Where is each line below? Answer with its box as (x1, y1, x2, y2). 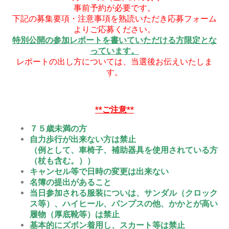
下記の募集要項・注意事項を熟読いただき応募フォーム (12, 13, 217, 24)
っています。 (90, 45, 139, 56)
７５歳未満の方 (30, 123, 87, 133)
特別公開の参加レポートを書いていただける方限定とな (12, 35, 217, 45)
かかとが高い (169, 198, 218, 209)
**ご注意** (95, 104, 134, 114)
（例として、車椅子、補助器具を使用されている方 (30, 145, 218, 155)
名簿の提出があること (30, 177, 111, 187)
